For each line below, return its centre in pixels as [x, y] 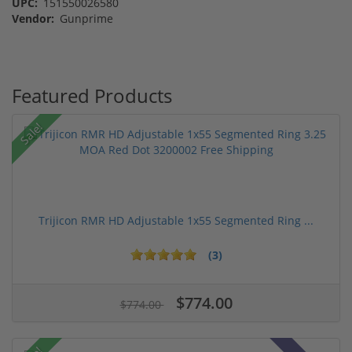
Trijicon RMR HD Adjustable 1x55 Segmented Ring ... [176, 220]
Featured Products [92, 95]
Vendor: [33, 18]
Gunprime [85, 18]
